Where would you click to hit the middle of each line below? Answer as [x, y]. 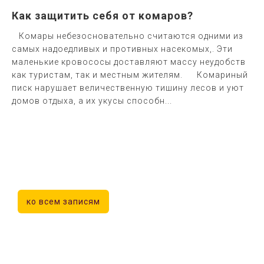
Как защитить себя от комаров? [103, 16]
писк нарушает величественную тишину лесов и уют [128, 88]
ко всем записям [63, 202]
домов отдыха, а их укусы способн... [92, 101]
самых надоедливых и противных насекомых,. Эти [122, 49]
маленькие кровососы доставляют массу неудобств [129, 62]
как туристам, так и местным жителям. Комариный [130, 75]
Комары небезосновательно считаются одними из [128, 36]
